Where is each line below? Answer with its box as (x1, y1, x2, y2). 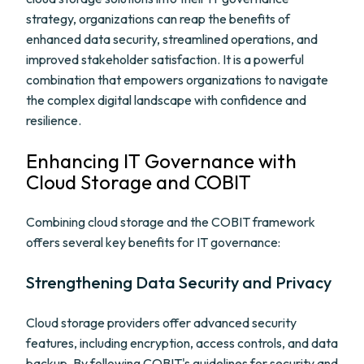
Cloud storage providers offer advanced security (26, 314, 297, 331)
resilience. (26, 112, 81, 128)
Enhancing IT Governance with (26, 149, 297, 173)
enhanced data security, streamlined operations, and (26, 31, 318, 47)
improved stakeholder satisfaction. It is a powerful (26, 51, 304, 67)
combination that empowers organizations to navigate (26, 71, 328, 88)
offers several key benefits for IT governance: (26, 234, 280, 250)
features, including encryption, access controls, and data (26, 335, 338, 351)
